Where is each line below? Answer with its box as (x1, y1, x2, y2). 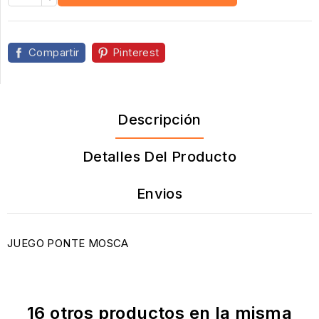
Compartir (28, 46, 80, 60)
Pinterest (113, 46, 159, 60)
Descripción (117, 111, 202, 129)
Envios (136, 185, 183, 203)
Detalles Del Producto (82, 148, 237, 166)
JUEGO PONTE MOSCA (7, 236, 129, 251)
